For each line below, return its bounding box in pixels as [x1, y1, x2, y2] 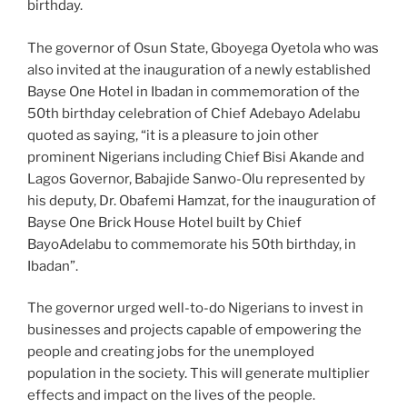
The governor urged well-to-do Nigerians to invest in [27, 300, 363, 317]
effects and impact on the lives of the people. [27, 387, 315, 404]
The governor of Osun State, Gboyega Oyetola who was [27, 39, 379, 56]
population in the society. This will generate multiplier [27, 365, 370, 382]
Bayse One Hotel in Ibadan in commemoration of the [27, 83, 360, 100]
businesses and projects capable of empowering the [27, 322, 362, 339]
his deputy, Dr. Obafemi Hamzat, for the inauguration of [27, 192, 376, 209]
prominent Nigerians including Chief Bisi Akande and [27, 148, 364, 165]
